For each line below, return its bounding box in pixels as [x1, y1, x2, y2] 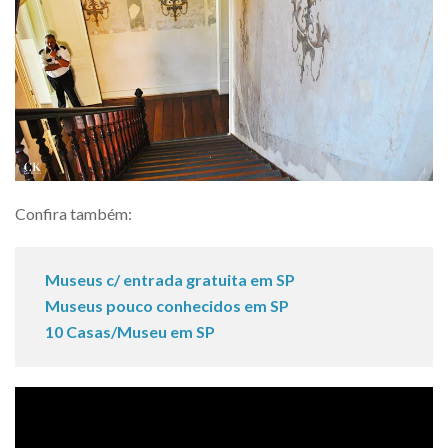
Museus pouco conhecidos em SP [45, 296, 289, 316]
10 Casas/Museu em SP [45, 322, 215, 342]
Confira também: [15, 204, 132, 224]
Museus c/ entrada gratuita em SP [45, 270, 295, 290]
